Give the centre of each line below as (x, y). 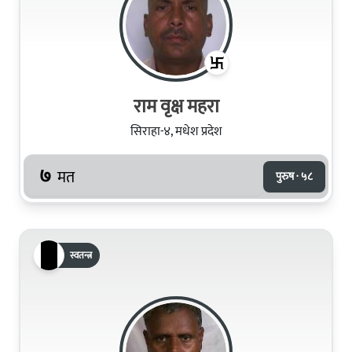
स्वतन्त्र (81, 255)
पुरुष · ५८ (294, 176)
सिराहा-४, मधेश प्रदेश (176, 131)
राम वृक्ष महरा (176, 106)
